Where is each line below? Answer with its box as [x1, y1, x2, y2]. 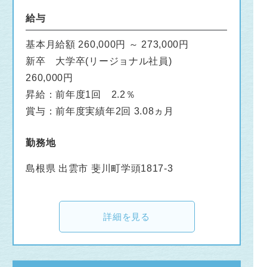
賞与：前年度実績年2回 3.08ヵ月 [26, 105, 174, 116]
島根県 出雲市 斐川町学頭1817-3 [26, 163, 173, 173]
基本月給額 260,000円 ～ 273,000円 [26, 39, 189, 49]
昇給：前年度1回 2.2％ [26, 89, 136, 100]
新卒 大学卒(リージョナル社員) [26, 55, 172, 66]
